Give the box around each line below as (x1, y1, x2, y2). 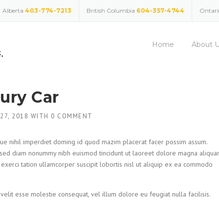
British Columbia (87, 7, 136, 14)
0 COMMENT (51, 112, 93, 120)
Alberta (2, 7, 25, 14)
